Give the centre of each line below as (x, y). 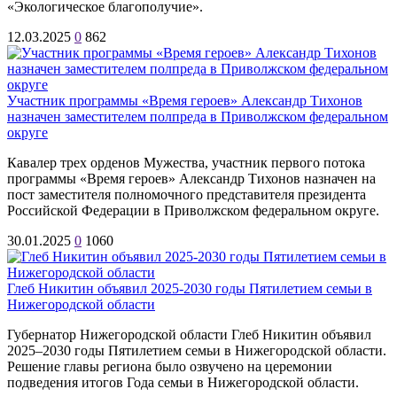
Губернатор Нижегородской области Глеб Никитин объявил (189, 334)
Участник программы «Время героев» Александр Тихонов (185, 100)
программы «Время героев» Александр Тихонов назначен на (191, 178)
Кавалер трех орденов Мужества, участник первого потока (186, 162)
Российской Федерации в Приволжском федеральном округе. (193, 210)
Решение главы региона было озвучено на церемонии (170, 366)
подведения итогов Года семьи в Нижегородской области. (183, 382)
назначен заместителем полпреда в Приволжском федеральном (198, 116)
